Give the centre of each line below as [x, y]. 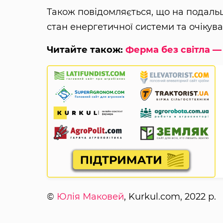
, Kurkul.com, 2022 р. [170, 196]
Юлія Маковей [90, 196]
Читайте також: [86, 50]
